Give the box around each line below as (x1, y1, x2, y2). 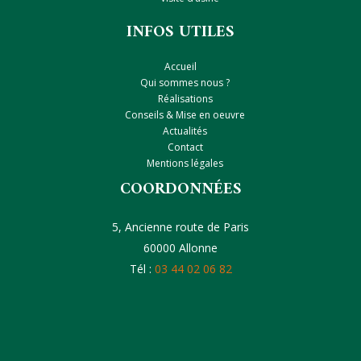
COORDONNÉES (119, 176, 242, 205)
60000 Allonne (143, 240, 218, 256)
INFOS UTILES (127, 19, 234, 48)
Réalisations (157, 92, 213, 106)
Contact (167, 140, 203, 155)
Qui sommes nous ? (140, 76, 230, 90)
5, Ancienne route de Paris (112, 219, 249, 235)
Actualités (163, 124, 207, 139)
